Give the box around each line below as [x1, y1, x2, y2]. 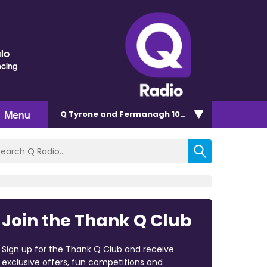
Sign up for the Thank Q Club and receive [1, 243, 174, 255]
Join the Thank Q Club [1, 209, 192, 232]
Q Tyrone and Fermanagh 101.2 [60, 108, 190, 120]
